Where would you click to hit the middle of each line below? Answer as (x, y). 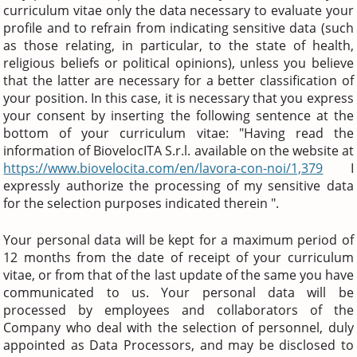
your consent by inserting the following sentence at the (178, 115)
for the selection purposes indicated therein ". (141, 203)
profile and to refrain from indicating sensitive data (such (178, 27)
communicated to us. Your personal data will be (178, 292)
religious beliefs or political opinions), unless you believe (178, 63)
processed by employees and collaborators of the (178, 310)
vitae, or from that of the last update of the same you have (178, 275)
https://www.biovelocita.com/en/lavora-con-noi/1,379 (163, 168)
